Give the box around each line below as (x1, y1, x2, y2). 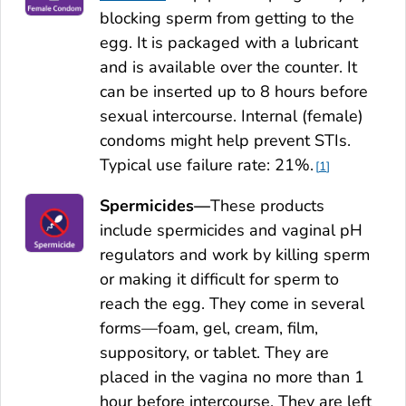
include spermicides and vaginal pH (100, 218, 362, 241)
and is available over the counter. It (100, 55, 357, 78)
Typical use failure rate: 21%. (100, 153, 314, 176)
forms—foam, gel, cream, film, (100, 316, 318, 339)
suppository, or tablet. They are (100, 341, 329, 363)
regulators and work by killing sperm (100, 243, 370, 266)
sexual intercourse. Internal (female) (100, 104, 363, 127)
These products (210, 194, 324, 217)
